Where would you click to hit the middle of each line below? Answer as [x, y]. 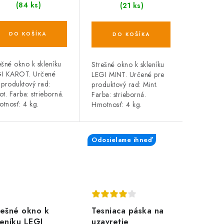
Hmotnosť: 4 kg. [117, 105]
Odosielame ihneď [122, 140]
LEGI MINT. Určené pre [128, 75]
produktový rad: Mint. [125, 85]
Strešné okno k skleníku [128, 65]
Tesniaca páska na [128, 210]
